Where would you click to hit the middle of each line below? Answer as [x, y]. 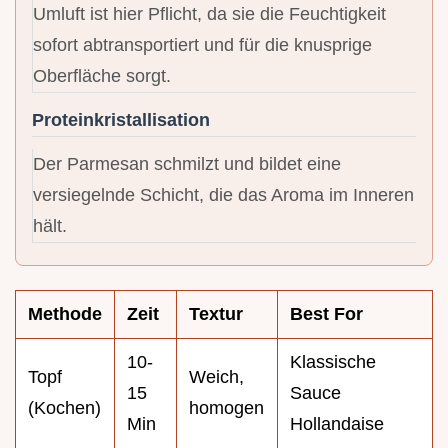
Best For [326, 313]
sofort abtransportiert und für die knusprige [202, 44]
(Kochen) [64, 407]
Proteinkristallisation [121, 119]
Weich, [216, 376]
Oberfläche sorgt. [102, 75]
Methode [65, 313]
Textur [216, 313]
